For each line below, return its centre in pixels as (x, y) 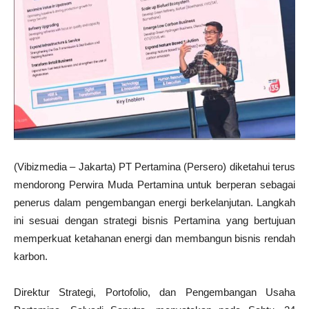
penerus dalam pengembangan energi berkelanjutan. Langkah (154, 203)
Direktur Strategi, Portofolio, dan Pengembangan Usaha (154, 292)
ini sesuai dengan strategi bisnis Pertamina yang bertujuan (154, 221)
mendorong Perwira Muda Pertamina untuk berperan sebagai (154, 185)
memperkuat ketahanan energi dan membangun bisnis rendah (154, 239)
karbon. (31, 257)
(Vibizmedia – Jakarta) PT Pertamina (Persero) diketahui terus (154, 167)
